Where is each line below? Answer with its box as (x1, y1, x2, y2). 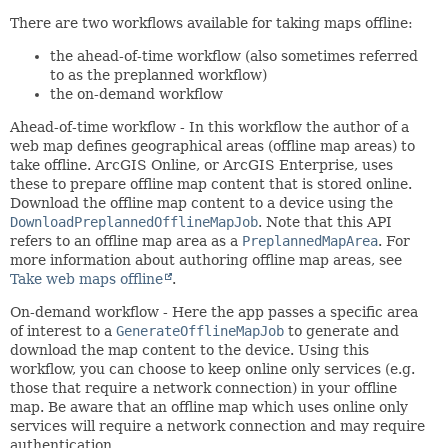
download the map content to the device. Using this (10, 341, 369, 358)
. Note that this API (258, 213, 392, 230)
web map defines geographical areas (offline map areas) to (10, 137, 415, 154)
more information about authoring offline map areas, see (10, 251, 402, 268)
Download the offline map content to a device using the (10, 194, 393, 211)
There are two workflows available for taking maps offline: (10, 14, 413, 31)
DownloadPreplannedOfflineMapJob (10, 213, 258, 230)
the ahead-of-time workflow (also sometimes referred (50, 47, 418, 64)
